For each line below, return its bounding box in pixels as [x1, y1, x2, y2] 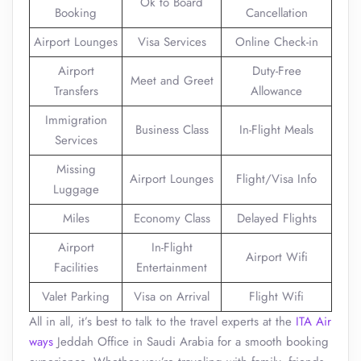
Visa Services [137, 33, 206, 51]
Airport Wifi [245, 248, 308, 266]
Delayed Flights [236, 210, 317, 227]
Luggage [52, 180, 99, 198]
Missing [56, 160, 96, 178]
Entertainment [136, 259, 207, 276]
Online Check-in [234, 33, 318, 51]
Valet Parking [42, 288, 110, 305]
